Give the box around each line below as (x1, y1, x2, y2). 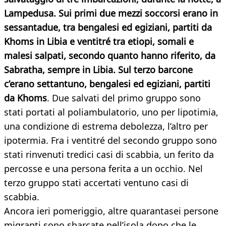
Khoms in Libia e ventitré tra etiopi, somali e (4, 35, 194, 48)
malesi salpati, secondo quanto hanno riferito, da (4, 49, 215, 62)
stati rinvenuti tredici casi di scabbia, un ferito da (4, 148, 214, 161)
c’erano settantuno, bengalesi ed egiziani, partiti (4, 78, 210, 90)
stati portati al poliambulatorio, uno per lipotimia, (4, 106, 218, 119)
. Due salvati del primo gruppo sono (47, 92, 201, 104)
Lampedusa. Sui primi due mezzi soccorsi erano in (4, 7, 218, 20)
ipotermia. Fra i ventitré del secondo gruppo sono (4, 134, 217, 147)
